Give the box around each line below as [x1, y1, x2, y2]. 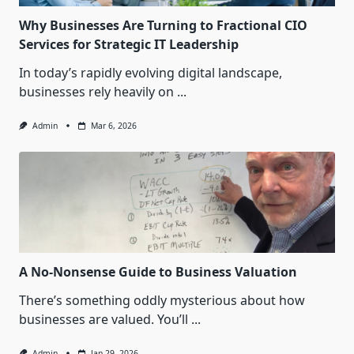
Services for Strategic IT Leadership [19, 36, 239, 54]
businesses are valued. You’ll [19, 311, 188, 329]
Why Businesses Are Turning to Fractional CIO [19, 17, 307, 35]
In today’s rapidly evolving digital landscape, [19, 64, 282, 82]
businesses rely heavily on [19, 83, 174, 101]
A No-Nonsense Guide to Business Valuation [19, 263, 297, 281]
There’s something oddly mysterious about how [19, 292, 305, 310]
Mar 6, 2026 [90, 120, 137, 132]
